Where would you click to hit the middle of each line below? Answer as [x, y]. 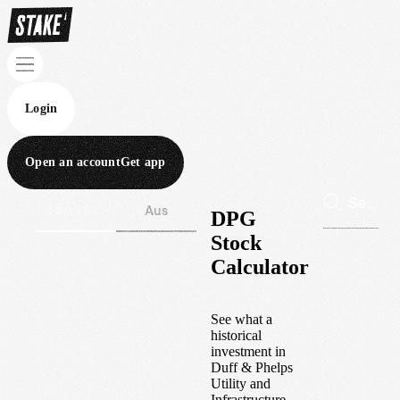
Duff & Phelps [252, 367]
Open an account [73, 162]
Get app [143, 162]
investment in [248, 351]
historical [236, 335]
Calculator [260, 267]
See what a [242, 319]
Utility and [241, 383]
